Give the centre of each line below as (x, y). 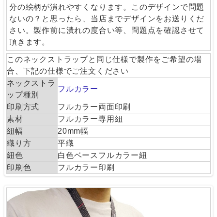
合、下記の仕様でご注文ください (68, 71)
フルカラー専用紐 (90, 119)
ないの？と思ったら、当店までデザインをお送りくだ (107, 19)
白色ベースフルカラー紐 (102, 155)
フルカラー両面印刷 (94, 107)
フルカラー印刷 (86, 168)
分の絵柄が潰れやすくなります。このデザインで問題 (107, 7)
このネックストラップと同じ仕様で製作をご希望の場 (104, 60)
